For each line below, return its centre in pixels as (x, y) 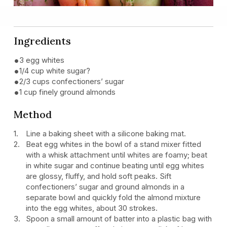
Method (33, 114)
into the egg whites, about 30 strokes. (92, 208)
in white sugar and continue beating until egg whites (115, 165)
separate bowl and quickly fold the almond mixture (113, 197)
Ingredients (42, 41)
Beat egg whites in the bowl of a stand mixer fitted (114, 144)
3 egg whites (42, 60)
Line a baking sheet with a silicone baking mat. (106, 133)
